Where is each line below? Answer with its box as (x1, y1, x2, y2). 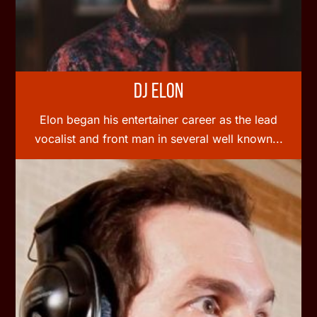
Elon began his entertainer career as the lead (40, 112, 277, 127)
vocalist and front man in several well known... (34, 131, 283, 146)
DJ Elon (134, 81, 183, 103)
